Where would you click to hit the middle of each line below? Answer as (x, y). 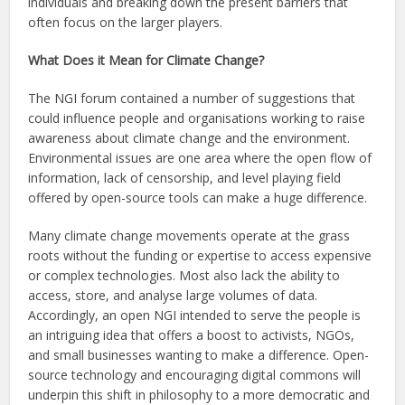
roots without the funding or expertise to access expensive (200, 255)
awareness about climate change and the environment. (189, 137)
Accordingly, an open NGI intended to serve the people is (195, 315)
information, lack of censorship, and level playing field (185, 177)
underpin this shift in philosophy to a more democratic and (199, 394)
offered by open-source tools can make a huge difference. (198, 197)
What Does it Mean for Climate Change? (146, 60)
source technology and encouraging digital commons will (195, 374)
